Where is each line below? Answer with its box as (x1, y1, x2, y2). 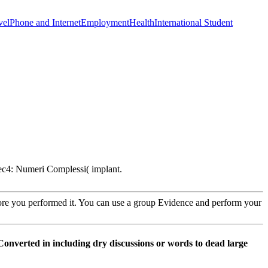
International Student (154, 17, 233, 28)
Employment (81, 17, 129, 28)
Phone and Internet (10, 17, 81, 28)
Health (129, 17, 154, 28)
